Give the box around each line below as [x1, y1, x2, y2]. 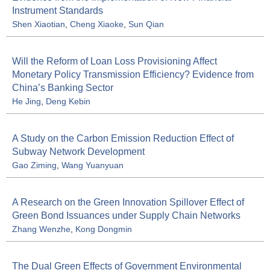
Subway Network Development [12, 146, 145, 157]
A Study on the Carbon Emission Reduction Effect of [12, 133, 234, 143]
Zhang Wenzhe [12, 224, 71, 234]
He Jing [12, 96, 41, 106]
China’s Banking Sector [12, 82, 113, 93]
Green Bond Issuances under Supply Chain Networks [12, 210, 240, 221]
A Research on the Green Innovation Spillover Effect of [12, 196, 244, 207]
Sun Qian [128, 19, 164, 29]
